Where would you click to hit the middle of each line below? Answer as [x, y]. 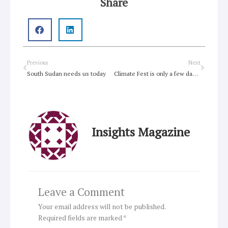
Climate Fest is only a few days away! [195, 74]
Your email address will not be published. [102, 206]
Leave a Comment [81, 191]
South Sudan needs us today [66, 74]
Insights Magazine [141, 132]
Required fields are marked [81, 218]
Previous [37, 63]
